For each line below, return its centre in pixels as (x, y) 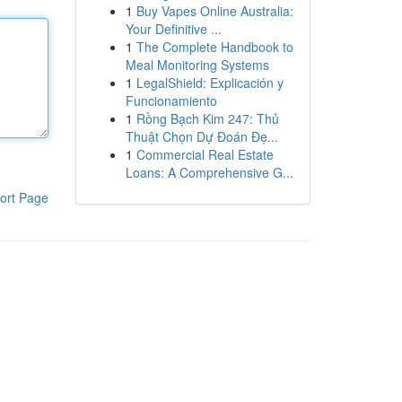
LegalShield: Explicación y (210, 83)
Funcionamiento (171, 100)
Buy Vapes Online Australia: (214, 11)
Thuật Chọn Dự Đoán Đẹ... (201, 136)
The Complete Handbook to (214, 47)
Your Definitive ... (173, 29)
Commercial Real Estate (205, 154)
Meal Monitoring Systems (197, 65)
